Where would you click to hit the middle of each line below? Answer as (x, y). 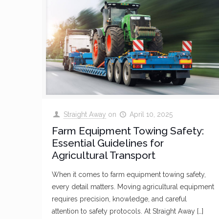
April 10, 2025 (151, 115)
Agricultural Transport (104, 155)
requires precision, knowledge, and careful (120, 199)
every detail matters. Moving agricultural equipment (133, 187)
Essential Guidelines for (108, 143)
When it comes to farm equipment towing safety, (129, 175)
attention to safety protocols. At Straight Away (124, 211)
